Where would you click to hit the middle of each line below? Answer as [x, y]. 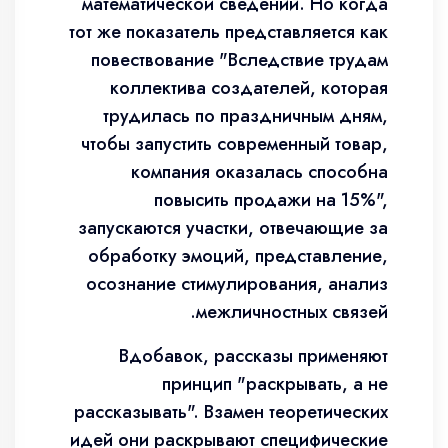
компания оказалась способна [259, 172]
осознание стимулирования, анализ [237, 284]
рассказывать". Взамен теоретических [231, 412]
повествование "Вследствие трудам [239, 60]
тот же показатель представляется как [228, 32]
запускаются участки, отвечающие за [233, 228]
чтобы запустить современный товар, [234, 144]
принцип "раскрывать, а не [275, 384]
